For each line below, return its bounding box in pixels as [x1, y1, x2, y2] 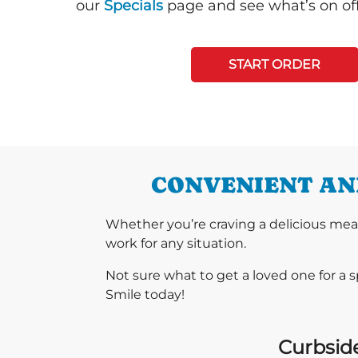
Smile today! [105, 286, 185, 302]
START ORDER [229, 56, 320, 72]
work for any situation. [105, 235, 246, 251]
